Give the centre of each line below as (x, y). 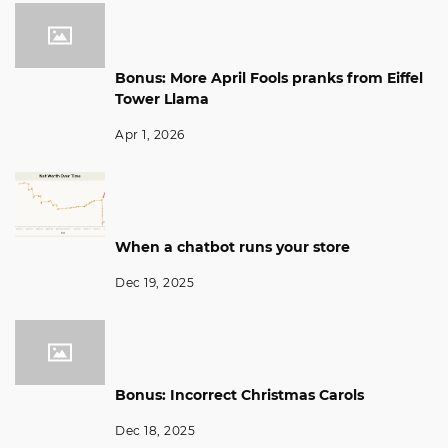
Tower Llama (162, 98)
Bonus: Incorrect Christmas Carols (239, 394)
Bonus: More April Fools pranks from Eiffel (269, 77)
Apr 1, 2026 (150, 134)
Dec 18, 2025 (155, 430)
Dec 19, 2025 (154, 282)
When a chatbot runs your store (232, 246)
